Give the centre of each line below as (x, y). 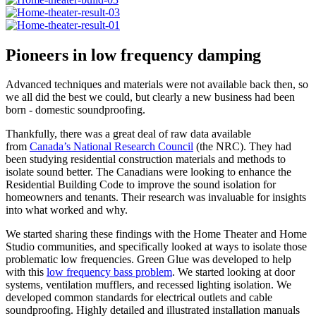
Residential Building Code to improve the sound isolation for (141, 185)
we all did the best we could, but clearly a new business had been (150, 97)
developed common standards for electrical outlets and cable (139, 298)
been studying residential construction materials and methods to (146, 159)
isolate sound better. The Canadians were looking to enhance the (148, 172)
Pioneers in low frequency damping (133, 55)
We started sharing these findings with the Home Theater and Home (156, 234)
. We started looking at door (233, 272)
